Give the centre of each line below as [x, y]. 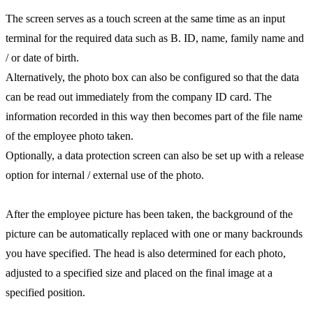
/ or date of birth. [42, 57]
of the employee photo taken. [70, 136]
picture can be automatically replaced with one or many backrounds [154, 233]
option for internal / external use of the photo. [105, 175]
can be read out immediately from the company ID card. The [139, 96]
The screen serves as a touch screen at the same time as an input [145, 18]
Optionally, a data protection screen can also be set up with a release [155, 155]
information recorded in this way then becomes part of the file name [154, 116]
